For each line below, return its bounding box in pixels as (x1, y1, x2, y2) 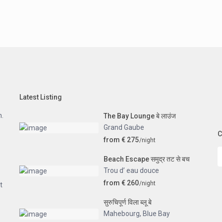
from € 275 (104, 136, 139, 144)
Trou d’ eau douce (104, 166, 159, 175)
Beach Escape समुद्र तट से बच (104, 155, 190, 164)
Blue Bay (143, 210, 170, 218)
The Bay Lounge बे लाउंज (104, 112, 176, 120)
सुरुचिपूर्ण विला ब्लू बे (104, 198, 152, 207)
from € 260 (104, 179, 139, 187)
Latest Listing (19, 93, 62, 102)
